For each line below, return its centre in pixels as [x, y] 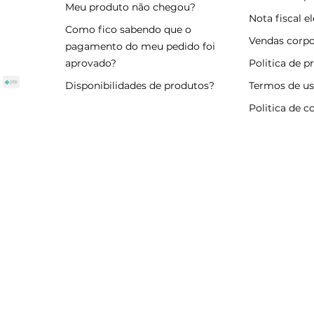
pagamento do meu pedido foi [140, 47]
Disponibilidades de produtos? [139, 86]
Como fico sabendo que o [128, 30]
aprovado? [90, 63]
